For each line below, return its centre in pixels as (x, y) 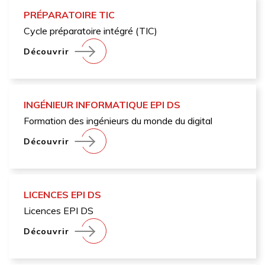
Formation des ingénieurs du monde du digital (118, 121)
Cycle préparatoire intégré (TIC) (91, 31)
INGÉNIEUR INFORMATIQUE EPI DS (102, 105)
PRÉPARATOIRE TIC (69, 15)
